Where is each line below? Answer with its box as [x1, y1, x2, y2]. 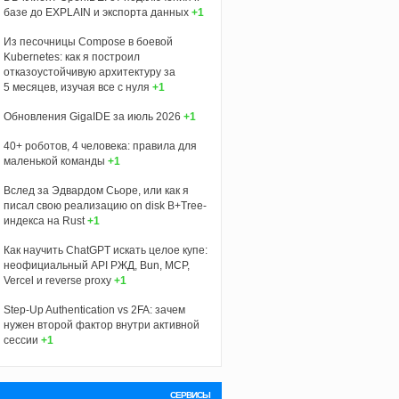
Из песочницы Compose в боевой [3, 35, 173, 48]
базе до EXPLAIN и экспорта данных [3, 5, 189, 19]
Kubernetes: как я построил [3, 50, 140, 63]
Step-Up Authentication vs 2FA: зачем [3, 303, 185, 316]
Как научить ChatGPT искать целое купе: [3, 243, 208, 256]
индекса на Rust [3, 214, 85, 227]
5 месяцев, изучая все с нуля [3, 80, 150, 94]
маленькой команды [3, 154, 105, 167]
